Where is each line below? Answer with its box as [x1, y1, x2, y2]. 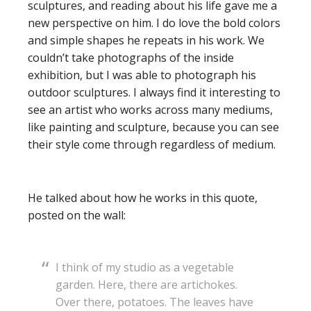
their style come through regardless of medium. [28, 137, 276, 152]
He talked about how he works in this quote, [28, 190, 258, 205]
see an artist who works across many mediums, [28, 102, 273, 117]
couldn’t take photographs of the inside [28, 50, 234, 65]
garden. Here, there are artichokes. [56, 277, 237, 292]
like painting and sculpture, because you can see [28, 119, 279, 135]
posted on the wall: [28, 208, 126, 223]
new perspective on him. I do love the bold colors [28, 15, 280, 31]
